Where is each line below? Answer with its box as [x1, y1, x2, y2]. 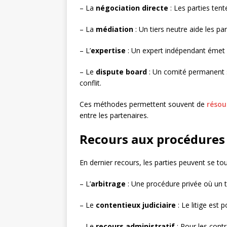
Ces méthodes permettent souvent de [80, 99, 207, 109]
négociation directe [96, 3, 168, 13]
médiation [96, 24, 133, 34]
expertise [91, 46, 126, 56]
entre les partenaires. [80, 110, 148, 121]
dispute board [96, 67, 147, 77]
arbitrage [91, 179, 126, 189]
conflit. [80, 78, 101, 88]
